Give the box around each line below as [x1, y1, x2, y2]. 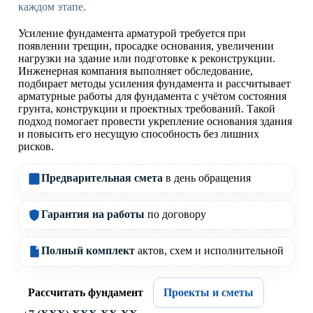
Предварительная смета [41, 172, 163, 184]
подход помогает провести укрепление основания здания [18, 115, 292, 128]
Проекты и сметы [163, 286, 254, 299]
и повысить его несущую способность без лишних [18, 128, 259, 140]
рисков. [18, 140, 54, 153]
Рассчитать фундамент [28, 286, 143, 299]
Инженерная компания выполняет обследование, [18, 65, 253, 78]
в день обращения [163, 172, 251, 184]
